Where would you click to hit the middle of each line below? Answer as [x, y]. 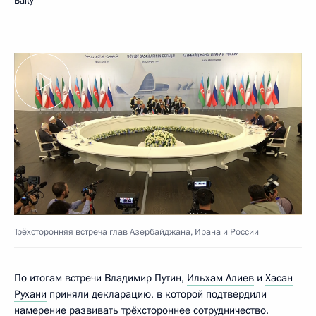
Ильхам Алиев [220, 278]
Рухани [30, 294]
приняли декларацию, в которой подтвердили [157, 294]
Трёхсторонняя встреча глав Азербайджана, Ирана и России [136, 232]
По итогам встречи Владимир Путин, [101, 278]
